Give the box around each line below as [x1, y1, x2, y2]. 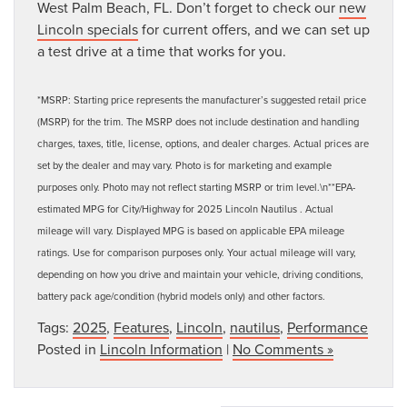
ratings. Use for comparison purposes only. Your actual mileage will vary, [37, 245, 356, 261]
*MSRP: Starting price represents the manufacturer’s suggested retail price [37, 93, 366, 108]
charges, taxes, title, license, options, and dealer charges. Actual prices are [37, 136, 369, 152]
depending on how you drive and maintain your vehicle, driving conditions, [37, 267, 363, 283]
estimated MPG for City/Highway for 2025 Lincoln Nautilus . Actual [37, 202, 333, 217]
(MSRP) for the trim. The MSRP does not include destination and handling [37, 114, 359, 130]
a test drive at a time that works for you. [37, 41, 286, 62]
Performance [287, 317, 368, 338]
